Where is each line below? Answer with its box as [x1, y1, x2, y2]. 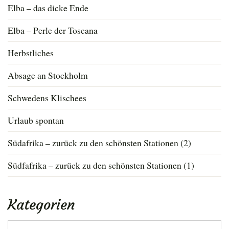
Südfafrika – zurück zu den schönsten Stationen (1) [8, 159, 194, 172]
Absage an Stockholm [8, 69, 88, 82]
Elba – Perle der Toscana [8, 24, 98, 37]
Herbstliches [8, 47, 54, 59]
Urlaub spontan [8, 114, 64, 127]
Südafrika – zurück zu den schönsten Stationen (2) [8, 136, 191, 149]
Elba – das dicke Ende [8, 2, 88, 14]
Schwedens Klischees [8, 91, 86, 104]
